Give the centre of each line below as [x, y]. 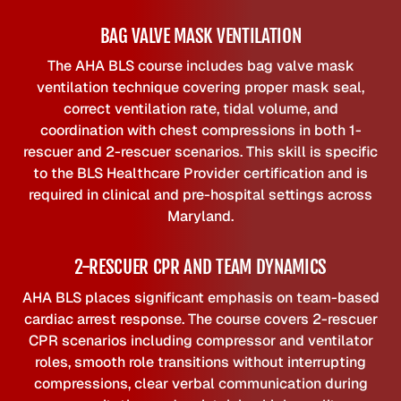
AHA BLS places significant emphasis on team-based [200, 297]
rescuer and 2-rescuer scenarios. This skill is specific [200, 152]
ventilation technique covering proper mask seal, [200, 88]
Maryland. [200, 217]
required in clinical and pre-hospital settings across [200, 195]
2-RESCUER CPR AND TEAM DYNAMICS [200, 267]
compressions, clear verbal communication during [200, 383]
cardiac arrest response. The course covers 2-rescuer [200, 319]
